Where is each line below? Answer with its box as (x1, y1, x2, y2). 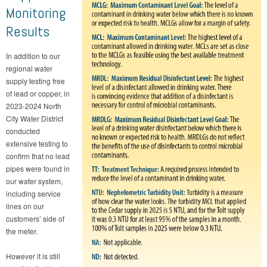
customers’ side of (6, 213, 64, 223)
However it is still (6, 250, 60, 261)
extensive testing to (6, 138, 68, 148)
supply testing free (6, 75, 65, 86)
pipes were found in (6, 163, 70, 173)
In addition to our (6, 50, 60, 61)
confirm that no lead (6, 150, 70, 161)
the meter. (6, 225, 38, 236)
